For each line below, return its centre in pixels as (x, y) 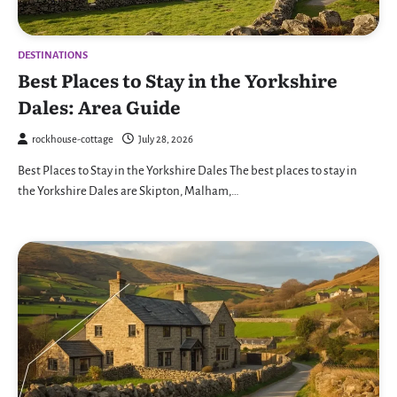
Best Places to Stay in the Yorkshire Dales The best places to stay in (187, 171)
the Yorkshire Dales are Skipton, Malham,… (128, 191)
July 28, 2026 (166, 140)
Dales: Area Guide (99, 107)
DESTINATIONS (53, 56)
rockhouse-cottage (73, 140)
